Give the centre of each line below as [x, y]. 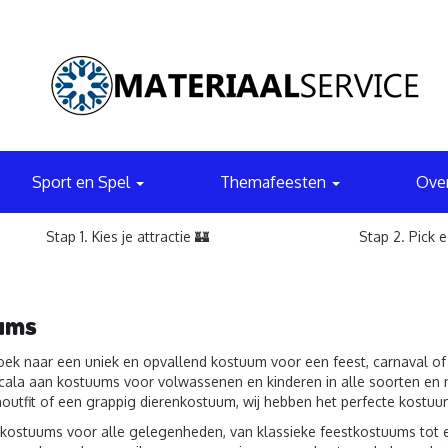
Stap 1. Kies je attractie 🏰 [127, 236]
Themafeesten [275, 182]
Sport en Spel [83, 182]
